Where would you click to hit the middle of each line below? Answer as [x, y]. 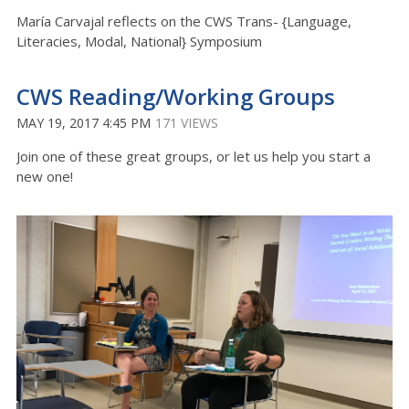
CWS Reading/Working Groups [176, 96]
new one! [45, 176]
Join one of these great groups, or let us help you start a [194, 156]
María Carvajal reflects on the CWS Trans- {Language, [184, 21]
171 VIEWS [187, 123]
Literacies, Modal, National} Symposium [139, 41]
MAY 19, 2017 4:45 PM [84, 123]
